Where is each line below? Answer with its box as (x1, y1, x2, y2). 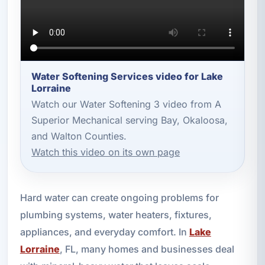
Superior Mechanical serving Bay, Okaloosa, (31, 114, 228, 127)
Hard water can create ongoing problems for (20, 191, 219, 203)
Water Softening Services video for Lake (31, 70, 224, 82)
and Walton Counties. (31, 130, 127, 143)
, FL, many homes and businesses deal (59, 243, 234, 255)
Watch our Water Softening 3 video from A (31, 98, 222, 111)
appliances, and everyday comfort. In (20, 225, 189, 238)
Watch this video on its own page (31, 146, 180, 159)
